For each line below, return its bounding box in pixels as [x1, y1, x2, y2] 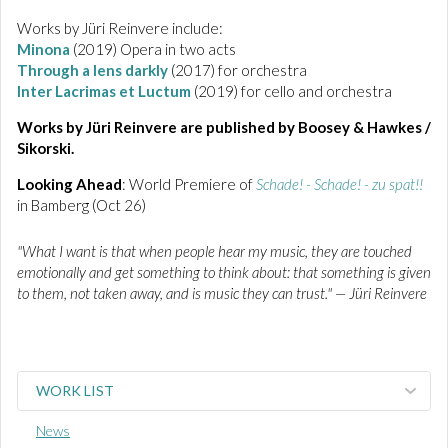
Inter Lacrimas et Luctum [17, 82, 191, 100]
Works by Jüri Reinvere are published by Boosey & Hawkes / [17, 118, 431, 136]
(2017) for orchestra [168, 61, 307, 79]
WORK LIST [36, 382, 114, 399]
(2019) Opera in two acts [70, 40, 236, 58]
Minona [17, 40, 70, 58]
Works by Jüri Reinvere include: [17, 19, 223, 37]
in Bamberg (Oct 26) [17, 196, 146, 214]
